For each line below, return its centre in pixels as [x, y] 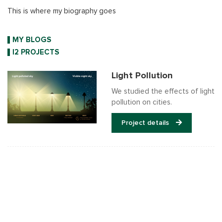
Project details [146, 123]
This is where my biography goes [62, 11]
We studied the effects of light [163, 91]
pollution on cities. [142, 102]
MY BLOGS [32, 40]
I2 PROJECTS [36, 52]
